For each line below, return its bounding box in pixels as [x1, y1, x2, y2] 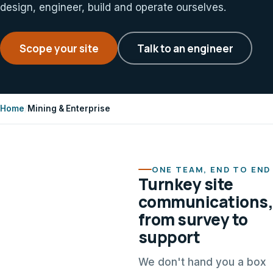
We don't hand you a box [138, 256, 266, 268]
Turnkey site [138, 173, 233, 195]
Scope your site [19, 41, 99, 55]
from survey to [138, 208, 248, 230]
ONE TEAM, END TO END [151, 164, 271, 175]
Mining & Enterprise [27, 104, 110, 113]
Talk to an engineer [136, 41, 233, 55]
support [138, 226, 200, 248]
